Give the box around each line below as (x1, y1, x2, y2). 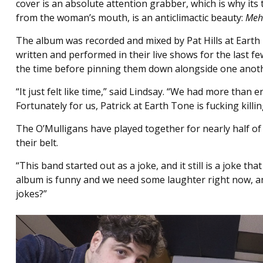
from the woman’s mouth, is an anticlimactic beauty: (15, 11, 245, 24)
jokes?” (15, 187, 47, 200)
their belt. (15, 136, 58, 149)
